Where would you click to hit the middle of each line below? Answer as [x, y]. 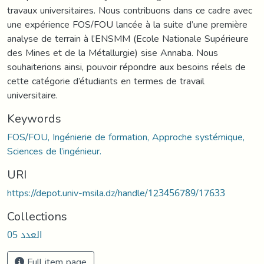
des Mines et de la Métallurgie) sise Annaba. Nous [113, 52]
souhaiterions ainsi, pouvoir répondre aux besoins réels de [126, 67]
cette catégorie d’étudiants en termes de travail [106, 81]
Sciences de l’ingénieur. [54, 151]
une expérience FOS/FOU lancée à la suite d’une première [127, 24]
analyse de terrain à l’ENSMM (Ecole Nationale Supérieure [128, 38]
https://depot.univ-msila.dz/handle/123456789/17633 [116, 193]
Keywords [34, 118]
